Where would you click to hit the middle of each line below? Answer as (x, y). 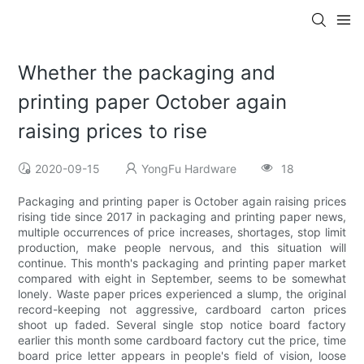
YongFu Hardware (189, 169)
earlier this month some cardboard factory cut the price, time (182, 340)
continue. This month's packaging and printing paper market (182, 263)
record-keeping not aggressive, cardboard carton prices (182, 310)
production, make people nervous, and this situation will (182, 248)
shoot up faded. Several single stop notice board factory (182, 325)
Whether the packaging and (147, 73)
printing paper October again (153, 102)
